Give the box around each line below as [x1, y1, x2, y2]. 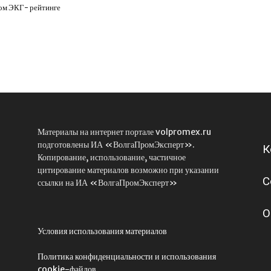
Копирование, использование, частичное [38, 152, 186, 163]
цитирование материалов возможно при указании [38, 165, 219, 175]
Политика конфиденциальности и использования [38, 251, 216, 262]
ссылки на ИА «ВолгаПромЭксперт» [38, 177, 177, 188]
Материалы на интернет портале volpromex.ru [38, 126, 211, 137]
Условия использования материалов [38, 226, 167, 237]
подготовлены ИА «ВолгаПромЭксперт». [38, 139, 195, 150]
